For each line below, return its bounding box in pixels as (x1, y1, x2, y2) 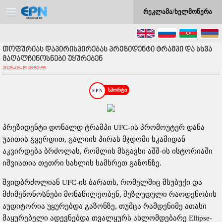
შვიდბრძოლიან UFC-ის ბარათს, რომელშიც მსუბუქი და (2, 178, 202, 186)
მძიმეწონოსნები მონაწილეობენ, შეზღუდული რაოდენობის (2, 190, 217, 198)
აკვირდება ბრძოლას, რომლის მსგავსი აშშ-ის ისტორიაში (2, 147, 213, 155)
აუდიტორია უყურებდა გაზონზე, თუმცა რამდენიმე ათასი (2, 202, 207, 210)
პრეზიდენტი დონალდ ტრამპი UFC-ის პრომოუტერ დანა (2, 123, 205, 131)
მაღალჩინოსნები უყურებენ (2, 55, 103, 64)
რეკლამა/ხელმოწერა (143, 8, 212, 15)
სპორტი (108, 87, 127, 93)
